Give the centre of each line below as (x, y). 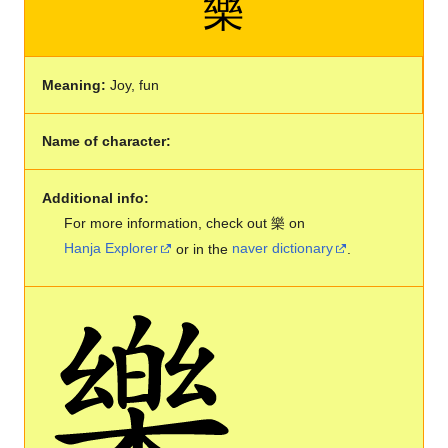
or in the (202, 248)
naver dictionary (283, 248)
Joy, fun (132, 84)
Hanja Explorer (111, 248)
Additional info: (95, 197)
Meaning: (73, 84)
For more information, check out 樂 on (185, 222)
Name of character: (106, 141)
